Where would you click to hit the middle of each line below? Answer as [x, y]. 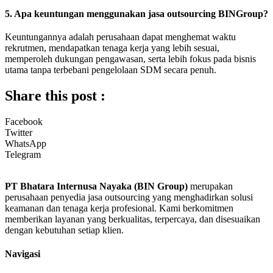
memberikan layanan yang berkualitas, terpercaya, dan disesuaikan [133, 219]
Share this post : [55, 96]
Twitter [19, 132]
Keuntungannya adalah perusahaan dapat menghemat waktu [120, 37]
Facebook [24, 121]
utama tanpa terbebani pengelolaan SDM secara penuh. [111, 70]
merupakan [210, 186]
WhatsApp [26, 143]
